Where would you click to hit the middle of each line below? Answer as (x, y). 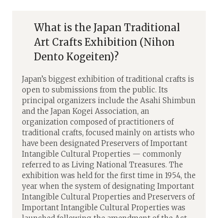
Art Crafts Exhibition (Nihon (104, 42)
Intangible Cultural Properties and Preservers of (108, 197)
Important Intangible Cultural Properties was (104, 207)
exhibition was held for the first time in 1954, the (109, 175)
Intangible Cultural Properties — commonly (102, 154)
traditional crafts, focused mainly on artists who (108, 132)
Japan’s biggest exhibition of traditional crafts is (108, 79)
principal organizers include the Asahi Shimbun (109, 100)
